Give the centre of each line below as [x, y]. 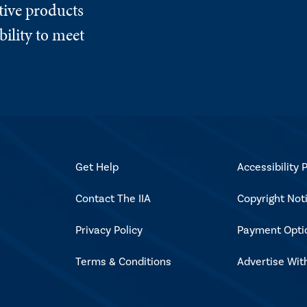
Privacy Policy [109, 230]
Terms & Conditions [123, 261]
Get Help [97, 167]
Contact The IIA [113, 198]
